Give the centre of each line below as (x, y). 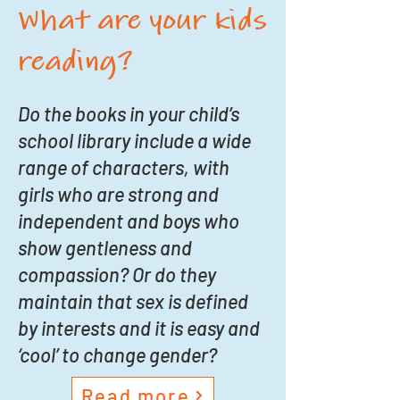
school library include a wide (134, 140)
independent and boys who (129, 221)
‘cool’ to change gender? (117, 354)
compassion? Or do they (117, 274)
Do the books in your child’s (129, 113)
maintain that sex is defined (133, 301)
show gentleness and (105, 247)
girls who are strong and (118, 194)
